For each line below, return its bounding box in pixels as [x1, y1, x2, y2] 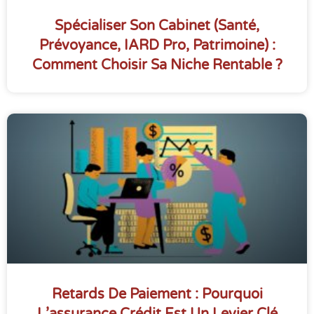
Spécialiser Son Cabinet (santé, [55, 18, 259, 35]
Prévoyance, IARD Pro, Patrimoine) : [39, 37, 275, 55]
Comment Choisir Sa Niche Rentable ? [32, 57, 282, 74]
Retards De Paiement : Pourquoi [51, 286, 263, 303]
